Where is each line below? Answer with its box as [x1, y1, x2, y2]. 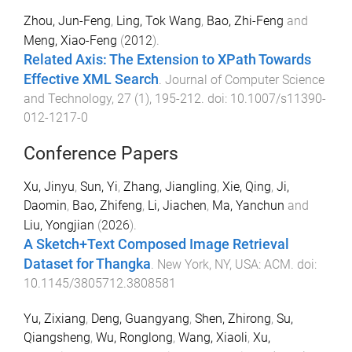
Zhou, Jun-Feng [24, 13, 111, 28]
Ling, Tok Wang [116, 13, 201, 28]
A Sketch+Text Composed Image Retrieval [24, 236, 289, 253]
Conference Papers [24, 143, 178, 165]
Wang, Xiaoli [178, 330, 247, 346]
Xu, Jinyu [24, 179, 75, 195]
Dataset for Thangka [24, 256, 151, 273]
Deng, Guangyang [91, 311, 189, 327]
